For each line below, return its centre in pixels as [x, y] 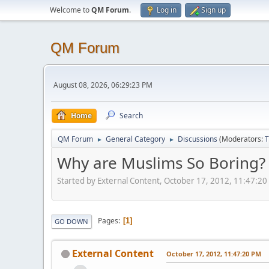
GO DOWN [71, 221]
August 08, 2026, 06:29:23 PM [103, 85]
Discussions [198, 139]
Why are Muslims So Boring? [161, 163]
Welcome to [71, 10]
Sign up [213, 10]
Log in [167, 10]
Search [131, 116]
